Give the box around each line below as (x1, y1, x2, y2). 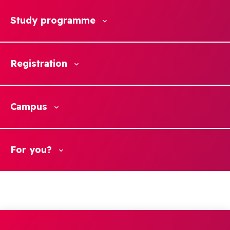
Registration (10, 57, 67, 69)
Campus (10, 101, 47, 112)
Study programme (10, 14, 95, 26)
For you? (10, 144, 52, 156)
